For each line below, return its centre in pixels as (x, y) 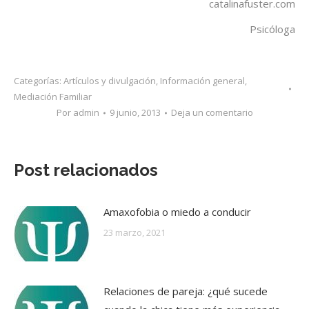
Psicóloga (272, 29)
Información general (202, 81)
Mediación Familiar (53, 97)
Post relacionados (86, 170)
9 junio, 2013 (135, 112)
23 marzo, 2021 (134, 232)
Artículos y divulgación (110, 81)
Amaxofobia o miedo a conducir (177, 212)
